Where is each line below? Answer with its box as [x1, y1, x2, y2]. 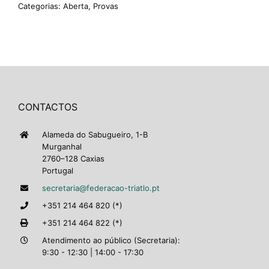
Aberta [63, 1, 88, 11]
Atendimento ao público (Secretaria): [42, 235, 180, 246]
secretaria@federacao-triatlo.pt [42, 183, 160, 193]
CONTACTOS [18, 101, 77, 113]
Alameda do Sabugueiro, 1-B [42, 130, 148, 139]
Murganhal [42, 142, 82, 151]
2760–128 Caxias [42, 154, 104, 163]
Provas [93, 1, 118, 11]
